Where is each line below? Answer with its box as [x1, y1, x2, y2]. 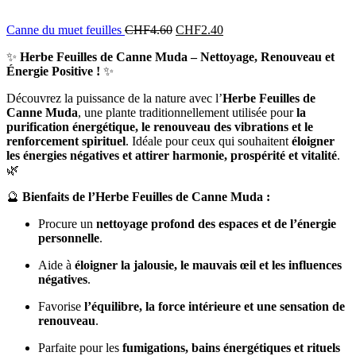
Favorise [38, 299, 84, 313]
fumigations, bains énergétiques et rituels [122, 340, 340, 354]
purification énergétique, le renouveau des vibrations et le [6, 119, 313, 133]
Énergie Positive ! [6, 64, 100, 78]
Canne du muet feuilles [6, 22, 125, 37]
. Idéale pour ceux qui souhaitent [126, 133, 292, 148]
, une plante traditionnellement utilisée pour [78, 105, 296, 119]
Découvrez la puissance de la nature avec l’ [6, 91, 222, 105]
